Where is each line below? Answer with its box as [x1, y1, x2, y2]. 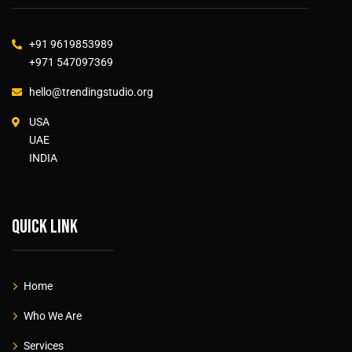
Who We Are [24, 310, 82, 323]
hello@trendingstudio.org [29, 86, 153, 99]
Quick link [12, 215, 78, 239]
